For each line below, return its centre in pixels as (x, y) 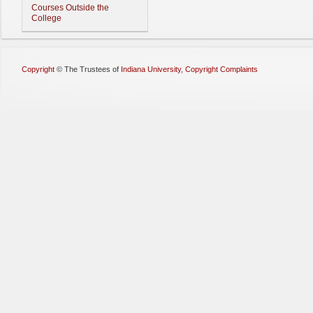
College (46, 18)
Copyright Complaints (221, 69)
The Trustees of (93, 69)
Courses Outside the (70, 8)
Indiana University (151, 69)
